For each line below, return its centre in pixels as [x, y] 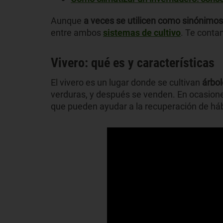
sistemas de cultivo [142, 32]
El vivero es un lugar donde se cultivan [126, 82]
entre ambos [77, 32]
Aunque [67, 20]
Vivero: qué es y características [133, 62]
